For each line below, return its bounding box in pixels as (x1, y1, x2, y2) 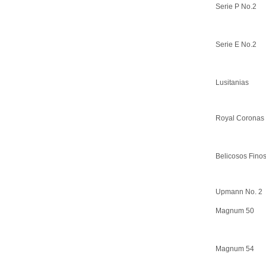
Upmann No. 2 (216, 187, 262, 196)
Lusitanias (216, 78, 249, 87)
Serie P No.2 (216, 2, 256, 11)
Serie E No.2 (216, 40, 256, 49)
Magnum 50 (216, 206, 254, 215)
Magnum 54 (216, 244, 254, 253)
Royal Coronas (216, 113, 264, 122)
